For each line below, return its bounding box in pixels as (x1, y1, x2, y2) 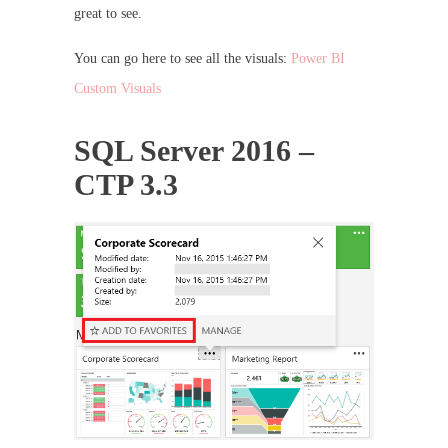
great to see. (74, 6, 142, 22)
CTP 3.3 (74, 168, 178, 202)
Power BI (291, 51, 345, 67)
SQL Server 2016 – (74, 134, 314, 168)
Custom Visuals (74, 81, 161, 97)
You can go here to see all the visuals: (74, 51, 291, 67)
